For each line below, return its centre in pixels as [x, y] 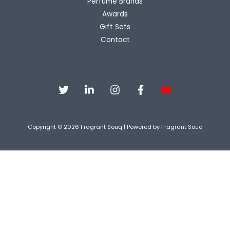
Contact [115, 40]
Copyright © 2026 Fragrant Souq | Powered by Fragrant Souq [115, 127]
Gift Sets [115, 27]
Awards [115, 14]
